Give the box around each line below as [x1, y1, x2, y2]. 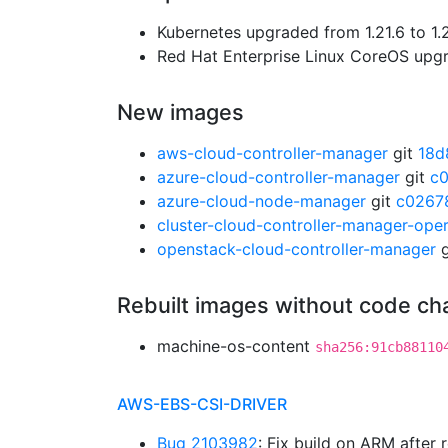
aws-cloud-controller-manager [157, 143, 388, 163]
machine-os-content [157, 336, 315, 356]
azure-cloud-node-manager [157, 191, 366, 211]
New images [117, 99, 244, 125]
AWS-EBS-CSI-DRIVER [117, 394, 287, 414]
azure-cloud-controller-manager [157, 167, 400, 187]
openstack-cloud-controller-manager [157, 239, 436, 259]
